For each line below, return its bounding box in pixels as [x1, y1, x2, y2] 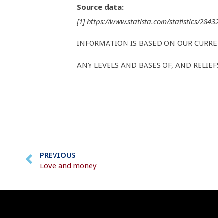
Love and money [40, 160, 97, 170]
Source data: [76, 1, 124, 12]
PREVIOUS [40, 149, 76, 160]
